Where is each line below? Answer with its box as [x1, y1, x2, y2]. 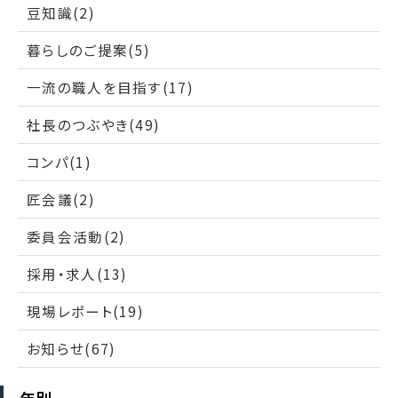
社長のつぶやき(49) [27, 114, 161, 134]
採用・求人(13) [27, 263, 128, 283]
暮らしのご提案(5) [27, 39, 150, 60]
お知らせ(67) [27, 338, 116, 358]
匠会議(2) [27, 188, 95, 209]
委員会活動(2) [27, 226, 126, 246]
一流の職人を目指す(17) [27, 76, 194, 97]
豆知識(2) [27, 2, 95, 22]
